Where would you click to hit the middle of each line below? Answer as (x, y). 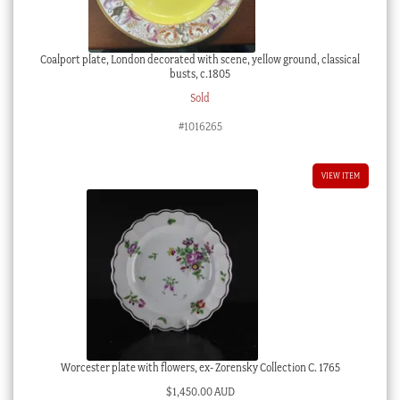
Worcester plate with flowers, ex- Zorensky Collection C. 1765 (200, 367)
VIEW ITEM (341, 175)
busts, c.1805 (200, 74)
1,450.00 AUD (203, 391)
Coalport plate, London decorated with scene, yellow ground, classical (200, 60)
